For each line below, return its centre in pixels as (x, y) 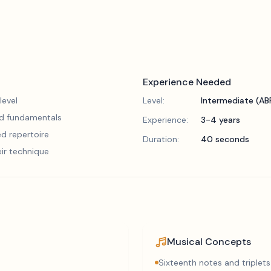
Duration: (161, 139)
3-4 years (220, 120)
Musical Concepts (209, 242)
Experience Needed (187, 82)
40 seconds (225, 139)
